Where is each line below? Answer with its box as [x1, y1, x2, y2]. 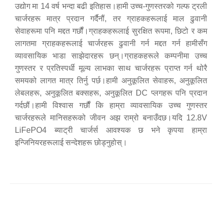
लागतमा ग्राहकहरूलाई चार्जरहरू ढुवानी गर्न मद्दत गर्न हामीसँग [15, 39, 207, 48]
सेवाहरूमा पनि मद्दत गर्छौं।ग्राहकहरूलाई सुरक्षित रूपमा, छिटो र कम [15, 26, 207, 35]
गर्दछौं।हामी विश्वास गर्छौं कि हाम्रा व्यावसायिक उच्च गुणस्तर [15, 101, 207, 110]
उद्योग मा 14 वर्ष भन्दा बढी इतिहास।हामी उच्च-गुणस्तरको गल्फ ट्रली [15, 1, 207, 10]
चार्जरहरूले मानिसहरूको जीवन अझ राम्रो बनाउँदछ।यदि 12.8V [15, 113, 207, 122]
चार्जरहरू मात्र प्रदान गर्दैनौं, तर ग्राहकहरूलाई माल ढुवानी [15, 14, 207, 23]
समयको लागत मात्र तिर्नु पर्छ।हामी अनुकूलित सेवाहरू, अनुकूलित [15, 76, 207, 85]
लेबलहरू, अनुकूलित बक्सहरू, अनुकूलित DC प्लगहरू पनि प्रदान [15, 88, 207, 97]
